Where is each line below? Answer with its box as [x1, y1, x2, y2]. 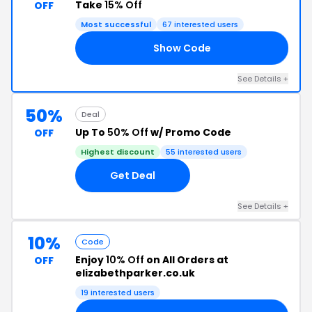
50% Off [107, 125, 148, 139]
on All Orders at [144, 253, 228, 267]
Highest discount [81, 146, 155, 157]
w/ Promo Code [148, 125, 231, 139]
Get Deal [110, 168, 155, 182]
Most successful [81, 19, 151, 30]
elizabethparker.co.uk [75, 266, 195, 280]
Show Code [153, 40, 211, 55]
